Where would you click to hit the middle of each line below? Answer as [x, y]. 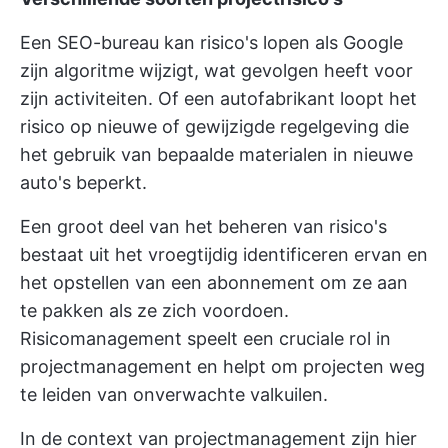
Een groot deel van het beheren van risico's [203, 226]
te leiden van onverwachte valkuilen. [174, 394]
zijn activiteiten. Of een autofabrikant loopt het [218, 98]
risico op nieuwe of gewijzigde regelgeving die [214, 126]
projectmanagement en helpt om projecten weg [222, 366]
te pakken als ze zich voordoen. [154, 310]
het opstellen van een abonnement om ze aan [214, 282]
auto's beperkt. [83, 182]
